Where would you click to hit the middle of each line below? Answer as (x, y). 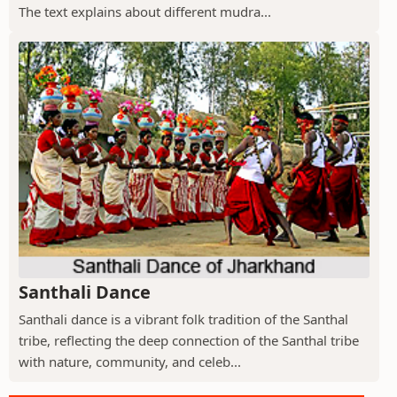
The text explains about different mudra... (145, 12)
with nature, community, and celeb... (130, 361)
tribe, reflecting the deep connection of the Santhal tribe (189, 340)
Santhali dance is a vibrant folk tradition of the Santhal (183, 319)
